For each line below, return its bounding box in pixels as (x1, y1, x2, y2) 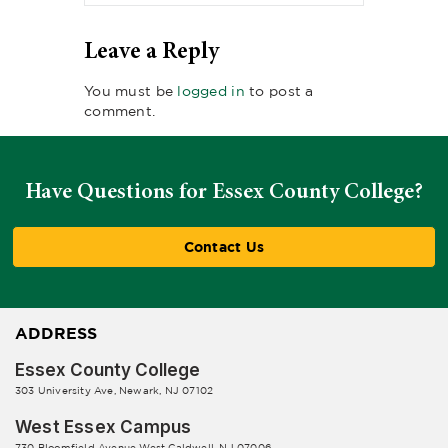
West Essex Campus (15, 417, 192, 438)
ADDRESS (15, 324, 97, 343)
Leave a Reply (84, 34, 219, 68)
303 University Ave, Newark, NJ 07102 (15, 385, 214, 397)
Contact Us (183, 239, 265, 255)
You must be (84, 83, 178, 99)
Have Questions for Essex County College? (25, 176, 423, 207)
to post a (244, 83, 314, 99)
